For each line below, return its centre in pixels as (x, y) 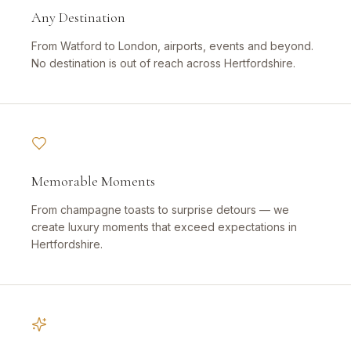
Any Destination (78, 18)
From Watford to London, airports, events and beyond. (172, 46)
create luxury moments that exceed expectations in (164, 227)
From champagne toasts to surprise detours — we (160, 210)
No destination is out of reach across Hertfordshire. (163, 63)
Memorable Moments (93, 181)
